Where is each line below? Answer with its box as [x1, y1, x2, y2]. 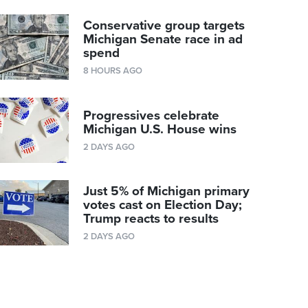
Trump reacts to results [83, 211, 219, 227]
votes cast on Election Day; [83, 197, 243, 213]
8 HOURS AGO [83, 65, 143, 77]
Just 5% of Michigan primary [83, 184, 250, 199]
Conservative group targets [83, 18, 245, 34]
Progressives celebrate [83, 107, 220, 123]
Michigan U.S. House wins [83, 121, 237, 137]
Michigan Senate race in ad [83, 32, 243, 47]
